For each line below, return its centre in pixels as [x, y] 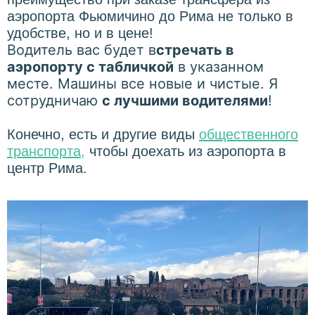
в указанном [219, 66]
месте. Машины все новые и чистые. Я [142, 83]
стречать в [195, 50]
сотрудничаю [54, 100]
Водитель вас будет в [82, 50]
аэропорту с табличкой [90, 66]
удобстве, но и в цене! [80, 33]
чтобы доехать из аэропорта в [186, 151]
